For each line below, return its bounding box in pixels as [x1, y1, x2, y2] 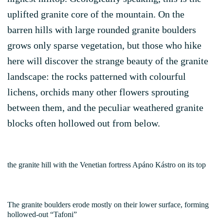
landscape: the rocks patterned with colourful [7, 71, 186, 82]
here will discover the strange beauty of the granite [7, 55, 208, 66]
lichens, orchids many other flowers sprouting [7, 87, 189, 97]
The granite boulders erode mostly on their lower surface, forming [7, 200, 209, 209]
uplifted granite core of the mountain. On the [7, 9, 184, 19]
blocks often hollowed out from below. [7, 118, 160, 128]
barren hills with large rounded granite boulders [7, 24, 196, 35]
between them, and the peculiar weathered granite [7, 102, 203, 113]
